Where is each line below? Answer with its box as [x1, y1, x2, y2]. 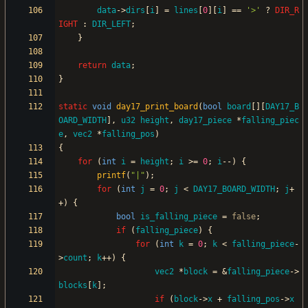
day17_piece [179, 115, 232, 126]
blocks [58, 280, 87, 291]
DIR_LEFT [92, 19, 131, 30]
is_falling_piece [140, 212, 217, 222]
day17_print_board [116, 102, 198, 112]
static [58, 102, 87, 112]
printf [97, 170, 126, 181]
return [78, 60, 107, 71]
